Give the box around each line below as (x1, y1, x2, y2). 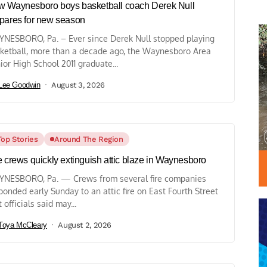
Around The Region (54, 135, 123, 144)
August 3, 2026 (51, 80, 105, 89)
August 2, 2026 (58, 220, 111, 229)
